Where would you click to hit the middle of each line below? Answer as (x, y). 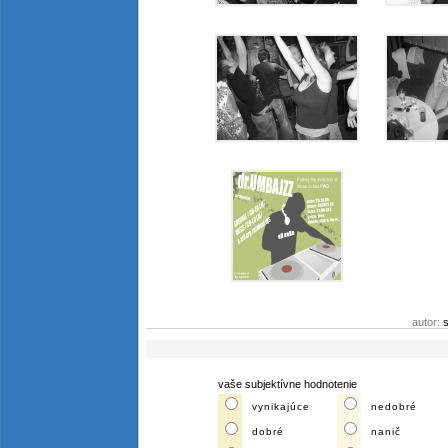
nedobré (394, 406)
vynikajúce (281, 406)
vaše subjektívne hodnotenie (287, 384)
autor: (427, 322)
